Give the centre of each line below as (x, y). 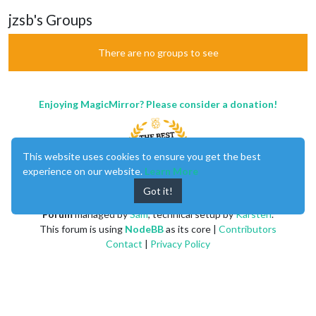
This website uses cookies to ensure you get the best (142, 156)
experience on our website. (84, 171)
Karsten (254, 214)
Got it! (158, 191)
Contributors (248, 229)
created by (153, 199)
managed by (101, 214)
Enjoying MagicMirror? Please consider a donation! (158, 104)
